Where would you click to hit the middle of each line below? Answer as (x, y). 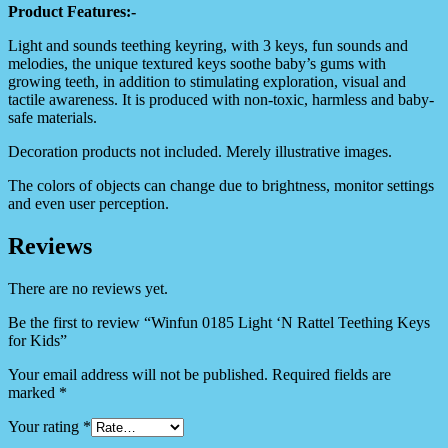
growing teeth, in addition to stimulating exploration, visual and (207, 82)
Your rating (45, 427)
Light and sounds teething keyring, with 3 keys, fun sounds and (208, 46)
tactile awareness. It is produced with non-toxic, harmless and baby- (221, 100)
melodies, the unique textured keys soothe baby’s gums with (197, 64)
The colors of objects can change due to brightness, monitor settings (221, 186)
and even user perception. (88, 204)
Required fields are (331, 375)
